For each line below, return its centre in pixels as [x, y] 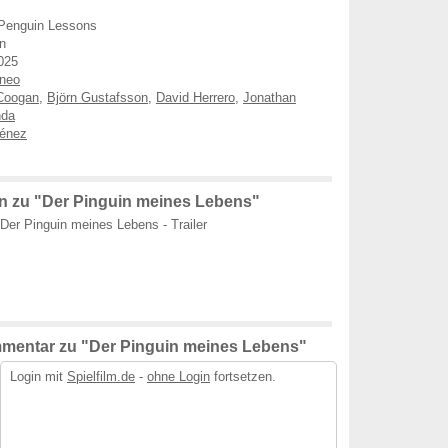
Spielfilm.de [101, 376]
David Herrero [195, 97]
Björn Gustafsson [97, 97]
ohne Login [178, 376]
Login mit [38, 376]
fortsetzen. [243, 376]
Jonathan [269, 97]
